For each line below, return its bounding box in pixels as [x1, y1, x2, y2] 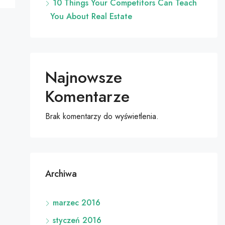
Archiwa [45, 167, 77, 180]
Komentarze [45, 85, 130, 108]
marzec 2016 [52, 197, 100, 208]
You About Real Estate [50, 11, 132, 22]
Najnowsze [45, 66, 122, 89]
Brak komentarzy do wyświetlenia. [45, 110, 159, 122]
